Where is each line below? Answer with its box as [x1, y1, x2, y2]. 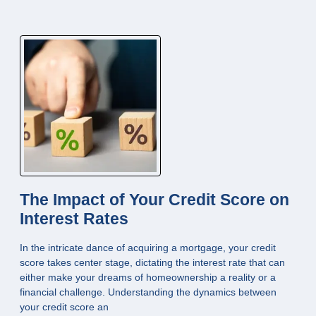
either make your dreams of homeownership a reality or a [20, 271, 276, 283]
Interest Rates [20, 209, 128, 228]
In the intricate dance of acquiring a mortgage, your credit [20, 241, 276, 253]
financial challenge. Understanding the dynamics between [20, 286, 276, 298]
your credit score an [20, 300, 109, 312]
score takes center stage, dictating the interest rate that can [20, 256, 285, 268]
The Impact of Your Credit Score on [20, 190, 289, 209]
